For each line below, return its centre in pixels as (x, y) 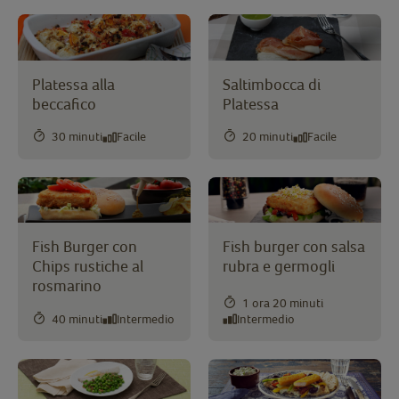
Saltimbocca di (272, 84)
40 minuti (77, 318)
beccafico (64, 103)
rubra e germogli (279, 266)
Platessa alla (73, 84)
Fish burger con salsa (294, 247)
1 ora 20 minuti (283, 303)
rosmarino (67, 286)
